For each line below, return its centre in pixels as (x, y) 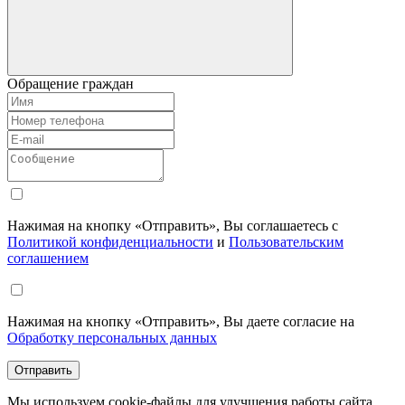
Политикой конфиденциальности (110, 241)
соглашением (48, 258)
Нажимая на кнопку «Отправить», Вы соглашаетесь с (173, 225)
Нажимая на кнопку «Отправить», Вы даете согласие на (181, 321)
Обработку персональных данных (112, 337)
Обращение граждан (71, 83)
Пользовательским (286, 241)
